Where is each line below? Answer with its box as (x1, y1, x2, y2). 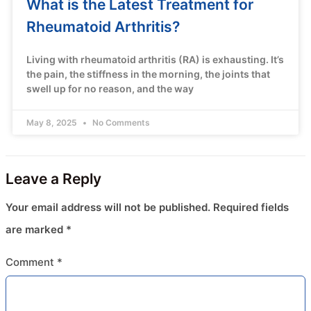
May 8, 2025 (26, 117, 79, 128)
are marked (6, 222, 66, 236)
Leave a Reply (6, 169, 101, 187)
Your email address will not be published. (6, 200, 210, 214)
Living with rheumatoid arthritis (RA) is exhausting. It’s (26, 53, 284, 65)
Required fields (213, 200, 289, 214)
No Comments (90, 117, 150, 128)
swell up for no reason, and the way (26, 82, 194, 94)
